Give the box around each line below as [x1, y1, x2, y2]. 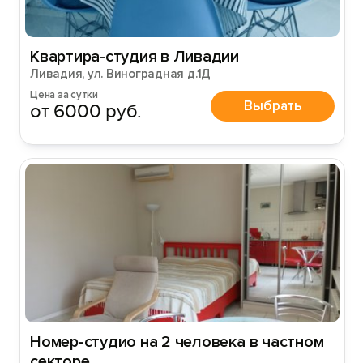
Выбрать [244, 96, 301, 114]
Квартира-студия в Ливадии [30, 47, 239, 66]
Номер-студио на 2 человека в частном [30, 332, 324, 352]
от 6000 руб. [30, 100, 143, 123]
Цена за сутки [30, 88, 98, 101]
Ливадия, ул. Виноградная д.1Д [30, 66, 211, 81]
